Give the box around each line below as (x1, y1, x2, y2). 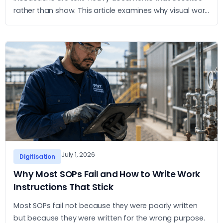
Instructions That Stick (13, 181, 113, 193)
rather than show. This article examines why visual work (13, 5, 209, 15)
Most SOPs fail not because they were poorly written (13, 201, 198, 211)
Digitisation (19, 152, 55, 161)
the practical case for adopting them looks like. (13, 30, 181, 40)
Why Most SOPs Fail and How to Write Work (13, 168, 201, 180)
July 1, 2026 (61, 150, 95, 159)
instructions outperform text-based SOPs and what (13, 18, 197, 28)
